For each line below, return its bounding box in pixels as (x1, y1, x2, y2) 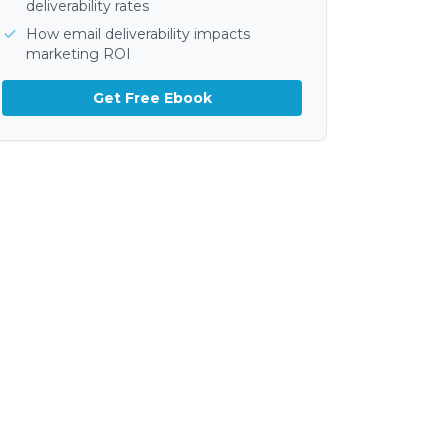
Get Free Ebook (92, 89, 212, 108)
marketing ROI (26, 45, 132, 64)
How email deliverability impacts (26, 25, 251, 44)
